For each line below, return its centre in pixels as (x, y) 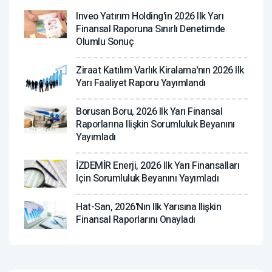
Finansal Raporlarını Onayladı (136, 219)
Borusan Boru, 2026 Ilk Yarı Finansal (149, 111)
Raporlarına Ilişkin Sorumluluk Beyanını (155, 124)
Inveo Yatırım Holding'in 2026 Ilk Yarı (150, 16)
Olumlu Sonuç (105, 42)
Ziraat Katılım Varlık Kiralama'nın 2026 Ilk (160, 70)
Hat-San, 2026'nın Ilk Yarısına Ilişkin (148, 207)
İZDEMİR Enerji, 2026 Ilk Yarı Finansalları (158, 165)
